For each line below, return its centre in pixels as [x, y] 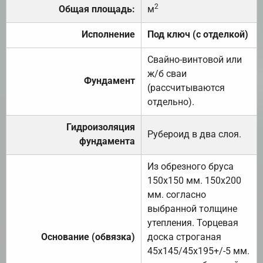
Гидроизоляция [101, 127]
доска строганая [184, 237]
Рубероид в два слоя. [194, 134]
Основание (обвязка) [88, 237]
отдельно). [171, 102]
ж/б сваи [167, 73]
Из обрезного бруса [190, 166]
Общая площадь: [97, 9]
